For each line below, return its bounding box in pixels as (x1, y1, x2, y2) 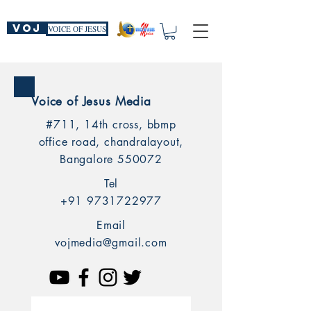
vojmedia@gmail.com (55, 235, 167, 251)
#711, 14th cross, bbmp (46, 117, 176, 133)
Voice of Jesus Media (31, 94, 151, 110)
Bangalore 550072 (60, 152, 162, 167)
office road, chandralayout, (38, 135, 184, 150)
